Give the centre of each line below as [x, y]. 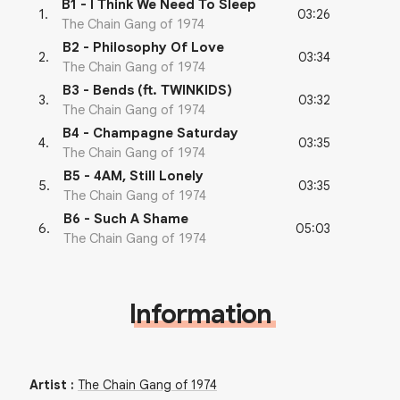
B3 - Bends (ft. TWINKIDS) [147, 91]
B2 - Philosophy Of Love [143, 48]
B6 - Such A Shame [126, 219]
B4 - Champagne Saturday [150, 133]
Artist [48, 385]
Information [200, 315]
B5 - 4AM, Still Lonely [133, 176]
